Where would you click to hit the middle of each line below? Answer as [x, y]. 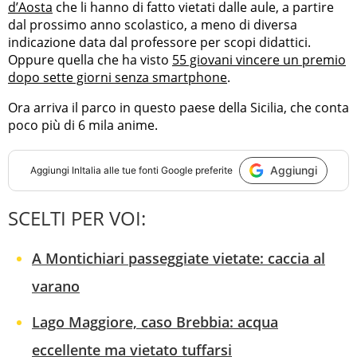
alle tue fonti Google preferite [167, 171]
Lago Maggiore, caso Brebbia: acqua [155, 322]
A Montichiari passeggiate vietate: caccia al [178, 258]
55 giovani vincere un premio [259, 59]
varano [56, 286]
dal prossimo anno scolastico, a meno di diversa [153, 24]
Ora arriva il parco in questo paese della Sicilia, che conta [178, 107]
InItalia [86, 171]
